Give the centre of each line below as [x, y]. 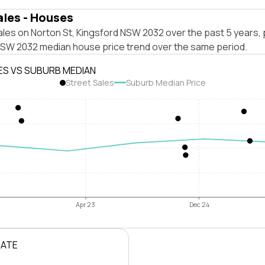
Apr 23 [86, 205]
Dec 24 [199, 205]
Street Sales [90, 83]
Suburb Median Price [166, 83]
